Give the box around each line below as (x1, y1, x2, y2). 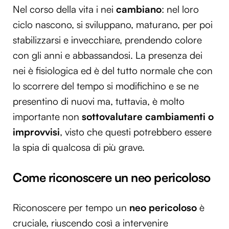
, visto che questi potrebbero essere (60, 126, 212, 138)
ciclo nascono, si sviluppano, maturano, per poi (13, 18, 213, 31)
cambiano (116, 3, 162, 15)
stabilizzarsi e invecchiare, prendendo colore (13, 34, 202, 46)
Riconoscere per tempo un (13, 201, 129, 214)
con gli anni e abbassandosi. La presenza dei (13, 49, 202, 61)
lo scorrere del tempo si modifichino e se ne (13, 80, 199, 92)
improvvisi (13, 126, 60, 138)
